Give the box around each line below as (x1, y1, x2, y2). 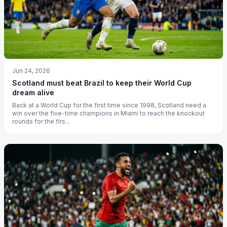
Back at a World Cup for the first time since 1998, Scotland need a (12, 101, 206, 109)
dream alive (12, 88, 54, 97)
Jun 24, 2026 (12, 66, 50, 74)
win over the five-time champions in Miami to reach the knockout (12, 109, 205, 117)
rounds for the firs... (12, 117, 70, 125)
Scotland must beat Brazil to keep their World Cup (12, 78, 192, 87)
